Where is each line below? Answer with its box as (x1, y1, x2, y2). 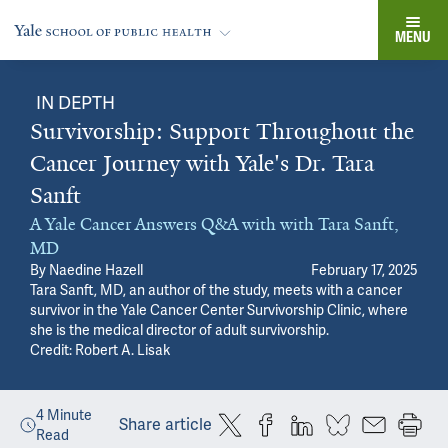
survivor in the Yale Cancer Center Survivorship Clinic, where (30, 301, 408, 319)
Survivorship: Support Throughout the (30, 117, 414, 146)
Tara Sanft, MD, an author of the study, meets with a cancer (30, 281, 402, 299)
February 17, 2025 (311, 261, 418, 279)
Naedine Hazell (49, 261, 143, 279)
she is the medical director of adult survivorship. (30, 321, 329, 339)
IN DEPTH (36, 91, 115, 114)
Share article (119, 414, 212, 435)
